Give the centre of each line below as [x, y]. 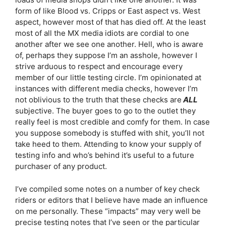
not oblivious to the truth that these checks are [98, 100]
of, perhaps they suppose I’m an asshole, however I [106, 55]
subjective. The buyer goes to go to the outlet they [105, 111]
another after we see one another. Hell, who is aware [109, 44]
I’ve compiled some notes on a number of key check [107, 189]
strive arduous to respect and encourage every [99, 66]
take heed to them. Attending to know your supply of [108, 144]
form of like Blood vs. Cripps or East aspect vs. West [108, 11]
